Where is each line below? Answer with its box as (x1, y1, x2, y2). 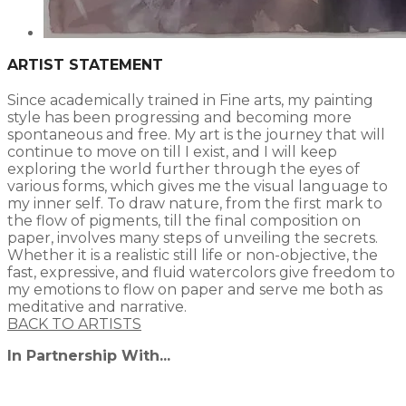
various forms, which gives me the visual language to (7, 178, 388, 196)
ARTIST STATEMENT (7, 56, 163, 74)
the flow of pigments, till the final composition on (7, 212, 361, 230)
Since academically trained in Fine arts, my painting (7, 92, 373, 110)
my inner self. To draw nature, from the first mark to (7, 195, 382, 213)
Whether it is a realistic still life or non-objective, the (7, 246, 378, 265)
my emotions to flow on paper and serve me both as (7, 281, 382, 299)
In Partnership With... (7, 347, 170, 365)
